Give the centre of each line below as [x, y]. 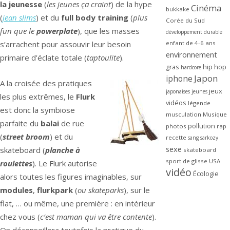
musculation [183, 114]
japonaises [178, 92]
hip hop [214, 67]
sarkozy [209, 138]
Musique [215, 114]
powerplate [57, 31]
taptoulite [103, 57]
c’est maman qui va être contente [96, 217]
